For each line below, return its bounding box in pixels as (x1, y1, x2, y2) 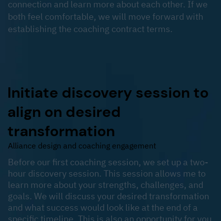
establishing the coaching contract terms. (8, 23, 173, 35)
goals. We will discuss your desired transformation (8, 190, 209, 202)
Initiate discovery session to (7, 82, 209, 102)
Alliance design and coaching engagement (8, 140, 156, 150)
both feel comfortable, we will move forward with (8, 10, 203, 22)
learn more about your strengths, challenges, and (8, 179, 203, 190)
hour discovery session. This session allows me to (8, 167, 206, 179)
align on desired (7, 102, 121, 121)
